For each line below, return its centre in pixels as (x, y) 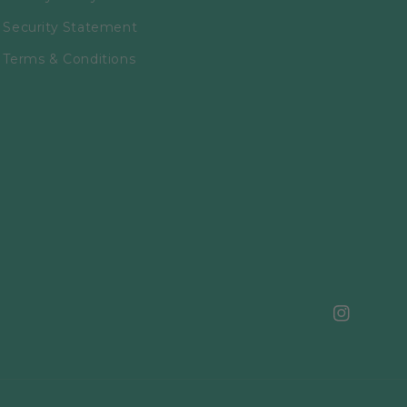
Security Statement (70, 27)
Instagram (368, 323)
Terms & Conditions (69, 59)
